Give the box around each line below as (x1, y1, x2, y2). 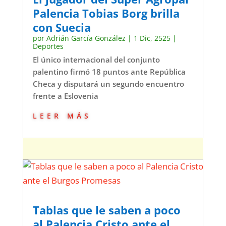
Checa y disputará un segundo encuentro (32, 79, 184, 89)
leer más (32, 108, 91, 122)
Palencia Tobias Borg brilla (32, 6, 180, 21)
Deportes (32, 41, 64, 51)
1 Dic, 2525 (133, 33, 171, 43)
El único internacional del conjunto (32, 54, 160, 65)
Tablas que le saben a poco (32, 202, 181, 217)
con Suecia (32, 20, 94, 35)
